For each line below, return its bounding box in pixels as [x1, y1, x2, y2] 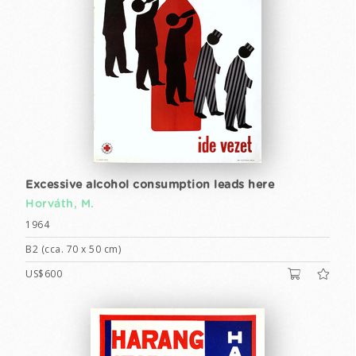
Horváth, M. [25, 199, 95, 210]
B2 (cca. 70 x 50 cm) [25, 242, 121, 256]
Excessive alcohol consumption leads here [25, 180, 274, 191]
